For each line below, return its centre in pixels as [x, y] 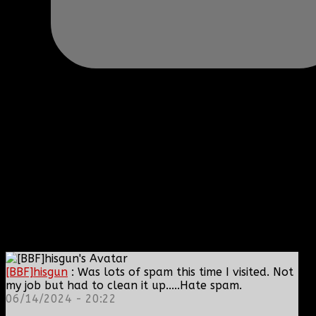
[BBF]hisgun [37, 272]
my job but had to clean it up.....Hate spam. [124, 285]
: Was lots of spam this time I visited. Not [181, 272]
